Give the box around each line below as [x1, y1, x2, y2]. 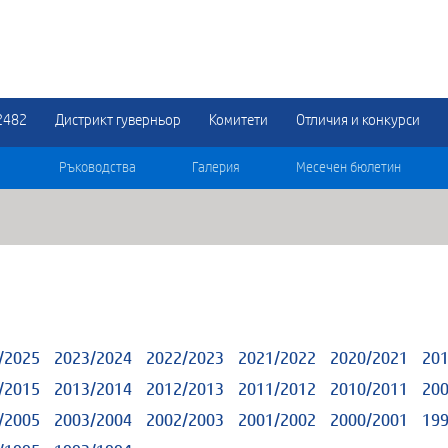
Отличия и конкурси [296, 112, 420, 128]
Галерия [192, 161, 240, 175]
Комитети [209, 112, 268, 128]
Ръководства [59, 161, 136, 175]
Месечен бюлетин [296, 161, 401, 175]
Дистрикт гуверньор [55, 112, 181, 128]
